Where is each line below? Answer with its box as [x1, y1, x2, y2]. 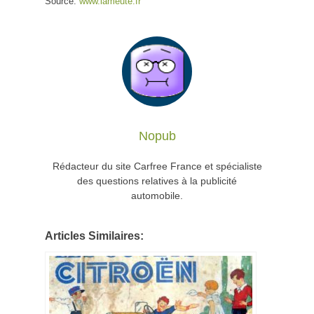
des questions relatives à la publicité [77, 175, 237, 186]
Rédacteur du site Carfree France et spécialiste [52, 160, 262, 172]
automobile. [131, 189, 183, 201]
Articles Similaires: [45, 228, 144, 242]
